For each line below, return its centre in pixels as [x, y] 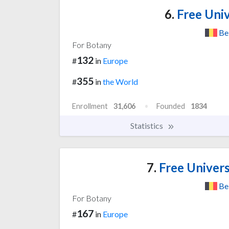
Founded [171, 106]
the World [120, 81]
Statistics [147, 125]
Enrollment [90, 106]
